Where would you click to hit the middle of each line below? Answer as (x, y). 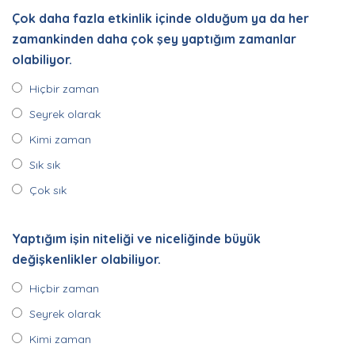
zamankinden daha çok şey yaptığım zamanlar (154, 39)
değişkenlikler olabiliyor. (86, 259)
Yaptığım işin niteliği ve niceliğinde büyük (136, 239)
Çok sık (48, 190)
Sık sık (45, 165)
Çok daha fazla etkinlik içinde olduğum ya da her (160, 18)
